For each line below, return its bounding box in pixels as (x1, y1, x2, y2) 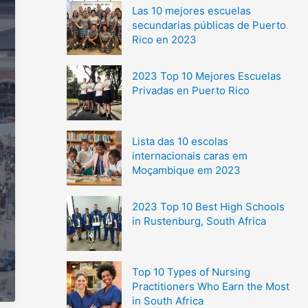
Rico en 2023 (131, 32, 197, 46)
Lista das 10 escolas (131, 134, 228, 148)
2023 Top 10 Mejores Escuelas (131, 69, 281, 82)
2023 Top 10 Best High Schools (131, 199, 285, 213)
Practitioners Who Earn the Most (131, 279, 289, 293)
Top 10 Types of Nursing (131, 265, 250, 278)
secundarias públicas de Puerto (131, 18, 286, 32)
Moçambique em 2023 (131, 163, 241, 177)
